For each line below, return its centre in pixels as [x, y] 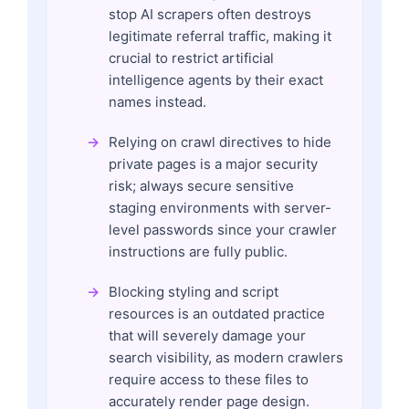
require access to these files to [209, 379]
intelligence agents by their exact [216, 79]
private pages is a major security [213, 163]
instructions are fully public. [198, 251]
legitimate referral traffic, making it [220, 36]
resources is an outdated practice [217, 313]
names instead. [157, 101]
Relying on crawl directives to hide [220, 142]
